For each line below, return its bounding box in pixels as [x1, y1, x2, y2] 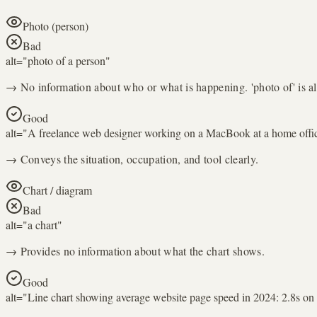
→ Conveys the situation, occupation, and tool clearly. [6, 151, 259, 167]
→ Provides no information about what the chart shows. [6, 243, 265, 259]
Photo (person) [23, 18, 88, 34]
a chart [28, 217, 57, 233]
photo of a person [28, 53, 105, 69]
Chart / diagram [23, 183, 92, 198]
